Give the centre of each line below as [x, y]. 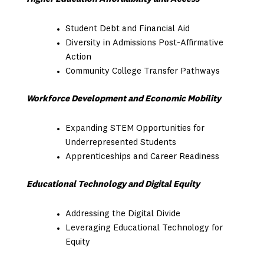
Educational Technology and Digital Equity [113, 184]
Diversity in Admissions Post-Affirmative [145, 44]
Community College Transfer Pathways [143, 72]
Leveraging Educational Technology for [144, 228]
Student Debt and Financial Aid [128, 29]
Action [79, 58]
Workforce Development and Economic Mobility [123, 99]
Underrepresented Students [121, 143]
